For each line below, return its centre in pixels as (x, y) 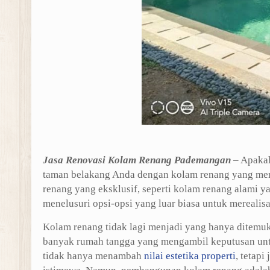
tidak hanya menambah (93, 256)
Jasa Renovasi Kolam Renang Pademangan (137, 160)
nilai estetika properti (190, 256)
